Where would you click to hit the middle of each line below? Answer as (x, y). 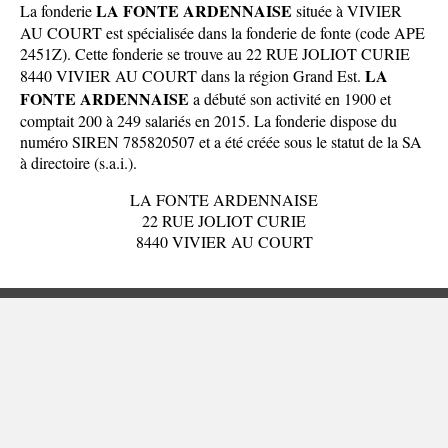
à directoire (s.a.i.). (78, 162)
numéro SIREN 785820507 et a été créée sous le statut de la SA (221, 141)
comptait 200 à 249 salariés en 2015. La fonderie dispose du (208, 120)
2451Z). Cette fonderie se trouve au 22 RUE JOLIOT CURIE (215, 53)
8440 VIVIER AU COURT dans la (134, 75)
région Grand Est (303, 75)
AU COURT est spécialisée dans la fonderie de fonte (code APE (222, 32)
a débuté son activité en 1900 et (290, 98)
